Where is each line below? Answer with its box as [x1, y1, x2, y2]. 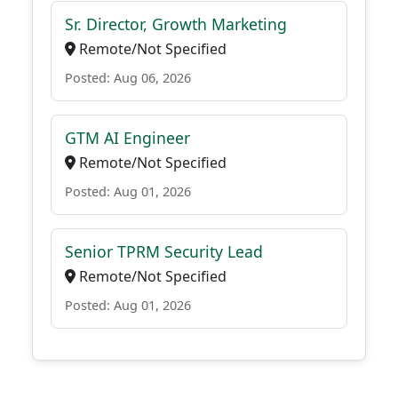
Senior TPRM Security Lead [65, 241, 263, 262]
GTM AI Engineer [65, 127, 190, 148]
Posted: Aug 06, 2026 [65, 69, 191, 86]
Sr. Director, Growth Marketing [65, 13, 287, 35]
